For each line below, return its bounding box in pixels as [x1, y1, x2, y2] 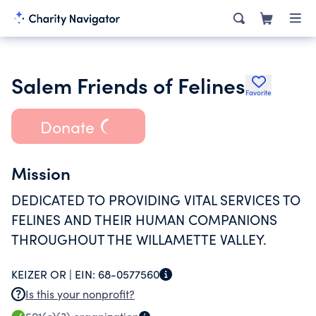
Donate [39, 115, 95, 138]
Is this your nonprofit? [25, 286, 135, 301]
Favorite [245, 87, 272, 97]
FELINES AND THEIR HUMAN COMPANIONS [11, 210, 277, 229]
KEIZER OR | [11, 267, 75, 281]
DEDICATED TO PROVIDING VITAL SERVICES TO [11, 190, 300, 209]
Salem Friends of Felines [11, 70, 245, 99]
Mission [11, 161, 71, 184]
